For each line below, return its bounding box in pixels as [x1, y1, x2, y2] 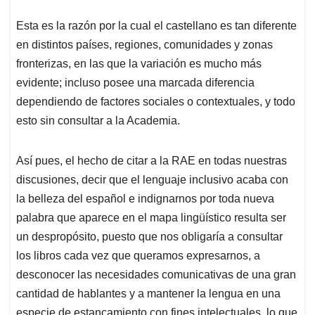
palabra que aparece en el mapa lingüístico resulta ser [16, 212, 286, 224]
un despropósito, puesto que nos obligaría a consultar [16, 231, 283, 243]
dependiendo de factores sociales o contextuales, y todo [16, 96, 295, 108]
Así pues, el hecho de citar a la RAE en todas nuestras [16, 155, 287, 167]
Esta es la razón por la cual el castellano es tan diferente [16, 20, 297, 32]
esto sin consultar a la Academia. [16, 115, 180, 127]
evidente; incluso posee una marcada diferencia [16, 77, 255, 89]
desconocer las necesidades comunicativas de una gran [16, 269, 296, 281]
